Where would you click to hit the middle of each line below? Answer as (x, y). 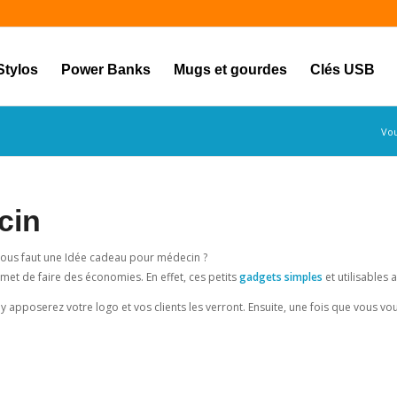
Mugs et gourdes (230, 70)
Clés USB (342, 70)
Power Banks (105, 70)
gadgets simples (281, 277)
